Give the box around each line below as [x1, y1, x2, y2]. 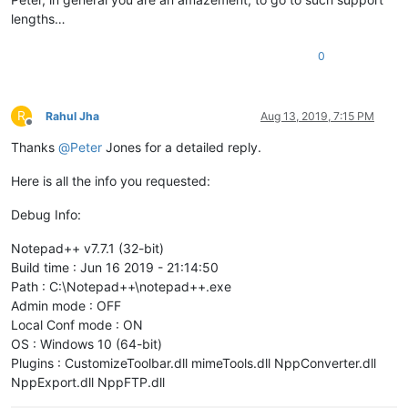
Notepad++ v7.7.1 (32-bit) [11, 240, 164, 256]
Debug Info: [11, 206, 81, 222]
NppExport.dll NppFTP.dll [11, 373, 165, 390]
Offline [28, 121, 62, 136]
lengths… [11, 10, 66, 26]
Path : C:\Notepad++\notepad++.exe [11, 278, 231, 294]
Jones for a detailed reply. [102, 138, 261, 155]
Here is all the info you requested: [11, 172, 210, 189]
